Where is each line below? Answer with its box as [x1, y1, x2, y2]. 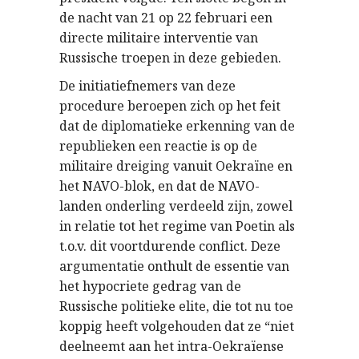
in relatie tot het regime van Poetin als [59, 216, 295, 235]
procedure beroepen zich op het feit [59, 96, 280, 115]
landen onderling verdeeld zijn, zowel [59, 196, 292, 215]
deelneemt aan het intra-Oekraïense [59, 337, 284, 355]
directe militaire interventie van [59, 28, 258, 46]
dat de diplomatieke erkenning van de [59, 116, 295, 135]
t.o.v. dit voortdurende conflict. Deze [59, 236, 280, 255]
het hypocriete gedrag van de [59, 276, 241, 295]
